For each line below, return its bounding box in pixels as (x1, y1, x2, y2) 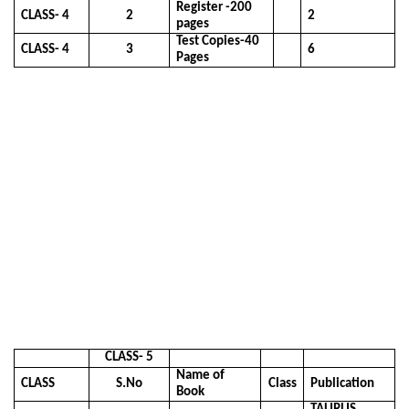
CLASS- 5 (105, 350, 153, 364)
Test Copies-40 (176, 34, 260, 48)
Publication (310, 376, 375, 391)
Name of (176, 368, 225, 383)
